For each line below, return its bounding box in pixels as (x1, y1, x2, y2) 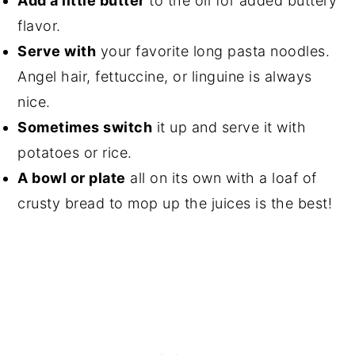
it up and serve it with (152, 118, 307, 136)
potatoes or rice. (17, 143, 132, 161)
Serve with (17, 42, 97, 59)
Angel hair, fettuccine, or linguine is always (17, 67, 312, 85)
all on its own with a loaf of (125, 169, 317, 186)
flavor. (17, 17, 61, 34)
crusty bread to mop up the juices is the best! (17, 194, 333, 212)
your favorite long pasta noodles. (96, 42, 330, 59)
